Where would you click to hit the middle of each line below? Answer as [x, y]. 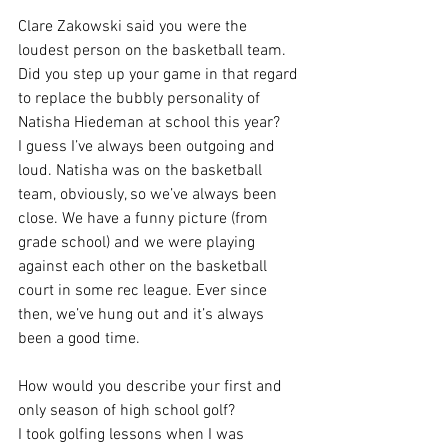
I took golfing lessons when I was [133, 435]
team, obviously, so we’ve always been [149, 195]
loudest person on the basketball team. [154, 51]
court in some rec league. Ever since [144, 291]
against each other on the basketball [144, 267]
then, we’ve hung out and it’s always [143, 315]
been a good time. [79, 339]
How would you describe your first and [152, 387]
